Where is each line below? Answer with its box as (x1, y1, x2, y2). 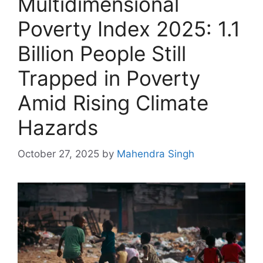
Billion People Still (18, 41, 186, 66)
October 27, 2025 (18, 147, 99, 160)
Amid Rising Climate (18, 90, 208, 116)
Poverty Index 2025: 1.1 (18, 16, 240, 42)
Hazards (18, 115, 98, 140)
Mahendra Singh (117, 147, 194, 160)
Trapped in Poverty (18, 66, 200, 91)
